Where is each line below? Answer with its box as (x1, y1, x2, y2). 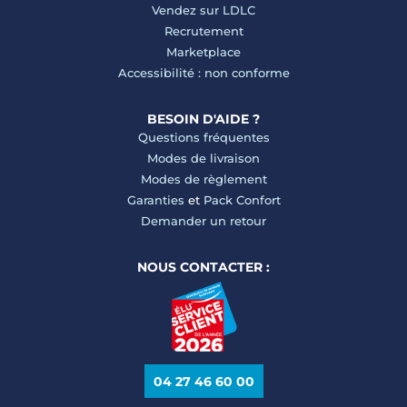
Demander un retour (141, 213, 266, 228)
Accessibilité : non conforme (117, 65, 290, 80)
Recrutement (164, 24, 243, 38)
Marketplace (166, 45, 241, 59)
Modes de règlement (140, 172, 267, 186)
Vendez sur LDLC (152, 3, 255, 17)
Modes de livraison (147, 151, 260, 165)
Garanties (126, 193, 184, 207)
